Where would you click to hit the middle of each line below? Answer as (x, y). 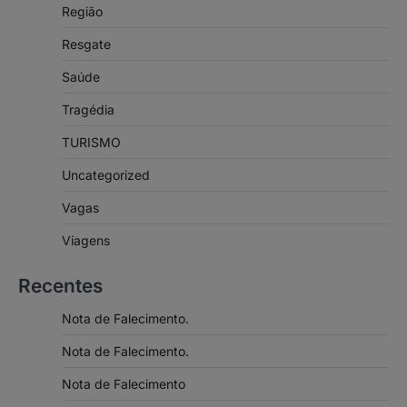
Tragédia (88, 110)
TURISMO (91, 143)
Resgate (86, 45)
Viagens (86, 241)
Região (82, 12)
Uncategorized (106, 175)
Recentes (60, 286)
